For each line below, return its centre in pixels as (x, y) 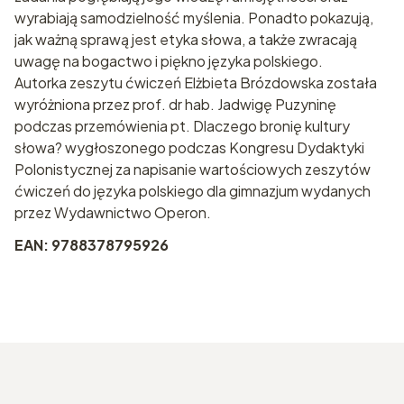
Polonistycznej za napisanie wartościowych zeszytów (193, 170)
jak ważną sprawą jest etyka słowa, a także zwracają (186, 40)
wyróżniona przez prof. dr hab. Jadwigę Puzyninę (175, 105)
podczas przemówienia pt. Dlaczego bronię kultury (182, 126)
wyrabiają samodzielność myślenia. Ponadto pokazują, (194, 18)
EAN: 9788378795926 (92, 245)
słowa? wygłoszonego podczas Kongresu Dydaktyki (189, 148)
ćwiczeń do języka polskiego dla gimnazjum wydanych (193, 191)
